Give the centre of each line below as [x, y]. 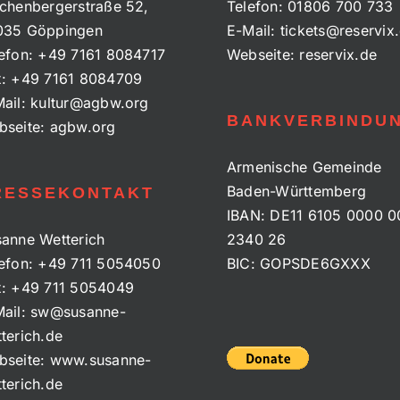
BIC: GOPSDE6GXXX [299, 264]
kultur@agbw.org [90, 103]
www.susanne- [100, 360]
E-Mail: [254, 31]
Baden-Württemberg [297, 192]
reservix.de [338, 55]
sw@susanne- [78, 312]
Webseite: [263, 55]
